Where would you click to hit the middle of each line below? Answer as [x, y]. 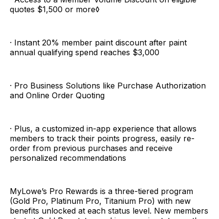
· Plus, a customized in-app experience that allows [103, 128]
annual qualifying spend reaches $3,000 [85, 52]
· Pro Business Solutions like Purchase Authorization [108, 85]
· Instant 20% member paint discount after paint [98, 42]
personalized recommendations [69, 158]
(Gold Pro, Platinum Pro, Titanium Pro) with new [100, 201]
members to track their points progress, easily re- [102, 138]
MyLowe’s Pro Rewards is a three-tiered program [101, 191]
